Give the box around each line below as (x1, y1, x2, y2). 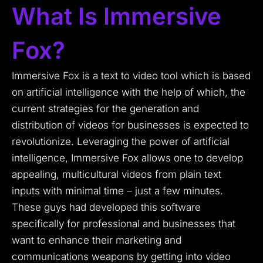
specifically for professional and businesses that (12, 218, 235, 230)
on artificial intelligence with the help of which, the (12, 86, 245, 99)
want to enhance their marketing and (12, 234, 181, 247)
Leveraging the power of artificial (77, 136, 230, 148)
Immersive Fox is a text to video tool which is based (12, 70, 251, 82)
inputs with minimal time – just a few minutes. (12, 185, 223, 197)
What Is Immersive (12, 2, 221, 31)
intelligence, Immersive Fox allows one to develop (12, 152, 243, 164)
